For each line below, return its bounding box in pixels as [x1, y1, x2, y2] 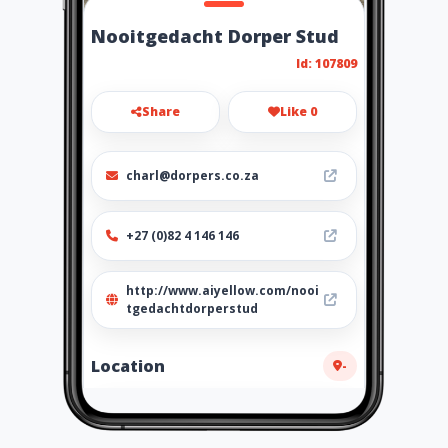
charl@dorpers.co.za [126, 167, 259, 184]
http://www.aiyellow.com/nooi [126, 282, 319, 299]
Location [91, 354, 165, 377]
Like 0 [280, 103, 317, 120]
